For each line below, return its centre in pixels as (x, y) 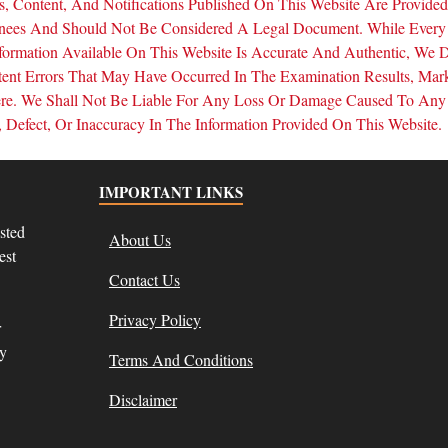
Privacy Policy (155, 320)
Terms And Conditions (181, 360)
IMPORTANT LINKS (171, 192)
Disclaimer (143, 400)
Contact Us (144, 280)
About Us (140, 240)
